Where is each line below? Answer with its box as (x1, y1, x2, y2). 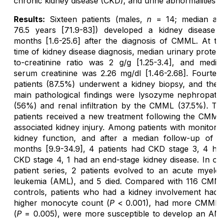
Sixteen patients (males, (49, 14, 147, 25)
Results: (14, 14, 50, 25)
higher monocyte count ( (14, 198, 110, 208)
